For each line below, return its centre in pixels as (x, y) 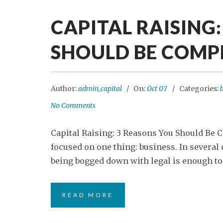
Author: (64, 89)
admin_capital (100, 89)
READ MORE (88, 195)
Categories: (200, 89)
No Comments (73, 106)
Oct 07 (157, 89)
